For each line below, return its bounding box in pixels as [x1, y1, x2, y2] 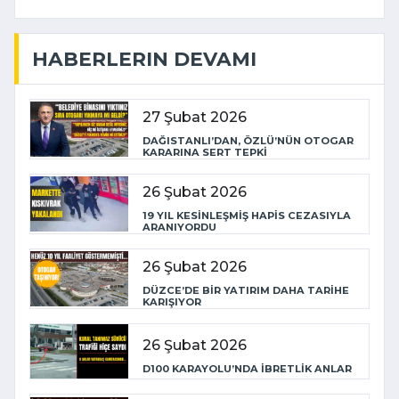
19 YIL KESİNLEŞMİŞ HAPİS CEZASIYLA [142, 208, 351, 222]
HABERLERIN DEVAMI [32, 46, 256, 70]
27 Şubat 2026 [142, 108, 247, 126]
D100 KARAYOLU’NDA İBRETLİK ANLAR [142, 362, 352, 375]
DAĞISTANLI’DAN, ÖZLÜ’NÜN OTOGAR [142, 134, 354, 147]
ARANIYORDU [142, 220, 216, 233]
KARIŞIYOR [142, 295, 201, 308]
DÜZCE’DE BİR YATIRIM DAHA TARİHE [142, 283, 349, 297]
